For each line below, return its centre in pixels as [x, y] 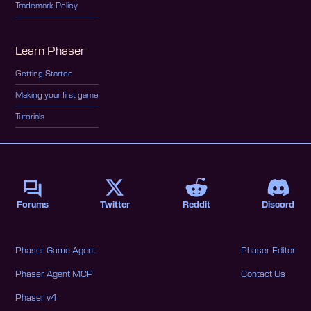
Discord [278, 205]
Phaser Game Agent [56, 250]
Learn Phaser [50, 51]
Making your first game [57, 95]
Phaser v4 [36, 297]
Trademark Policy [47, 6]
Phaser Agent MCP [54, 274]
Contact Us [263, 274]
